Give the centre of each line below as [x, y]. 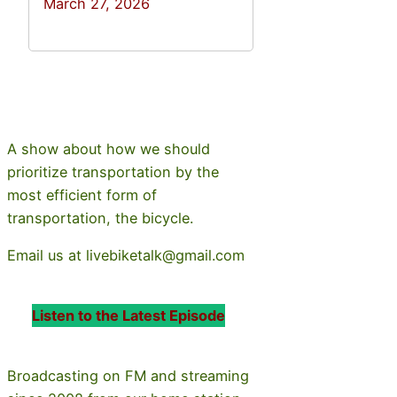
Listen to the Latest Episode [128, 316]
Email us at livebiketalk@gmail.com [126, 255]
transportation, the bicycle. [100, 218]
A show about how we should [109, 148]
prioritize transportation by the [113, 171]
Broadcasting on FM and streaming [128, 376]
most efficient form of [82, 195]
